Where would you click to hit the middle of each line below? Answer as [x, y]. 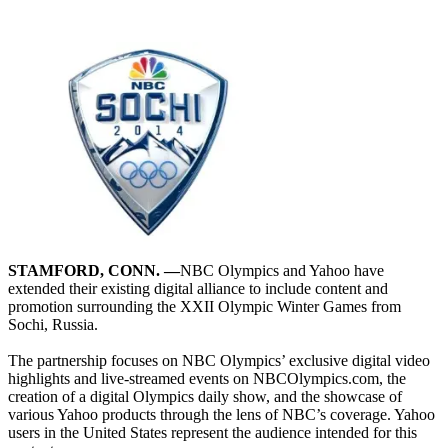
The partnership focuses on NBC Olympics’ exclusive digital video [219, 360]
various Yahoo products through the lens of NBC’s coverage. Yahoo [221, 414]
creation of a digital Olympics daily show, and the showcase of [205, 396]
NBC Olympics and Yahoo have [282, 270]
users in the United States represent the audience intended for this [212, 432]
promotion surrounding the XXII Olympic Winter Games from [204, 306]
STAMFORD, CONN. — [94, 270]
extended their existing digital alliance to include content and [198, 288]
